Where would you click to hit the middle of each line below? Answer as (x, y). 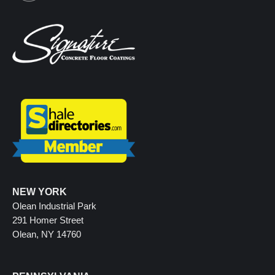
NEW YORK (40, 192)
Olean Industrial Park (54, 206)
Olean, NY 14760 (47, 234)
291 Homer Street (48, 220)
